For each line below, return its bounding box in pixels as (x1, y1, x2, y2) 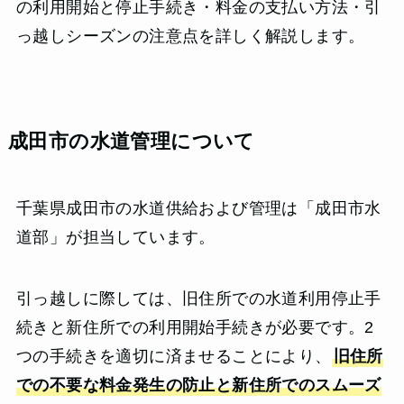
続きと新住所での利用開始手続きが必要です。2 (15, 318, 374, 337)
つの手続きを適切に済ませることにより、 (15, 347, 332, 366)
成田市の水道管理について (7, 131, 255, 153)
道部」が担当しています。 (15, 228, 216, 247)
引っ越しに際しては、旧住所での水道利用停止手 (15, 289, 381, 308)
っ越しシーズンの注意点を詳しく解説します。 (15, 27, 365, 46)
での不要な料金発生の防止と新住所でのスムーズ (15, 376, 381, 395)
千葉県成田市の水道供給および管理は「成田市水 (15, 199, 381, 218)
